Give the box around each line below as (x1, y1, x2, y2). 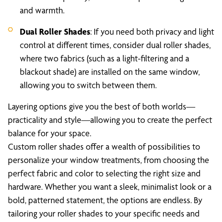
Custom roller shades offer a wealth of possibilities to (8, 141, 200, 152)
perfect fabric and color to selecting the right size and (8, 168, 201, 178)
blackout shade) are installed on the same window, (20, 66, 200, 77)
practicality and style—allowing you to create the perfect (8, 114, 212, 125)
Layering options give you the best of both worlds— (8, 101, 195, 111)
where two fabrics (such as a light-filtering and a (20, 53, 189, 63)
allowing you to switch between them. (20, 80, 157, 90)
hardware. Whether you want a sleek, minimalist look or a (8, 181, 212, 192)
